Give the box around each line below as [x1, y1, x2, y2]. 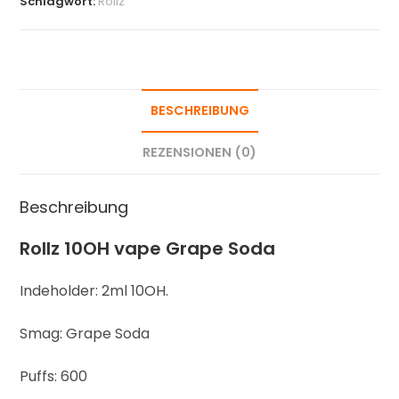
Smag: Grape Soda [20, 323, 151, 345]
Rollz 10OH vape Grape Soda [20, 236, 276, 262]
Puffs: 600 [20, 366, 88, 387]
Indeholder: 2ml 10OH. [20, 281, 169, 302]
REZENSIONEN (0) [142, 143, 256, 162]
